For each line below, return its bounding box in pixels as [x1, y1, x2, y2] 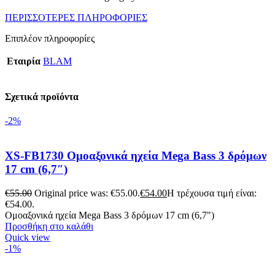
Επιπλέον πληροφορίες [5, 33, 95, 44]
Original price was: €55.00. [34, 187, 140, 198]
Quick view [5, 231, 50, 242]
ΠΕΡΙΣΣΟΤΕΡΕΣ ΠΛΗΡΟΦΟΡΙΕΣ [5, 12, 147, 23]
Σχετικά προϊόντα [5, 91, 79, 102]
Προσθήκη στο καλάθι [5, 220, 93, 231]
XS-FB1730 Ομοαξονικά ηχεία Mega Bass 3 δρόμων [5, 149, 266, 162]
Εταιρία [7, 55, 41, 66]
